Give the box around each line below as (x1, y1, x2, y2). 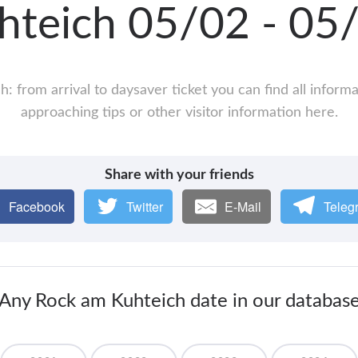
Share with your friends (104, 168, 254, 183)
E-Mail (225, 197, 262, 217)
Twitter (126, 197, 163, 217)
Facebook (8, 197, 65, 217)
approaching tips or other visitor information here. (20, 105, 338, 121)
